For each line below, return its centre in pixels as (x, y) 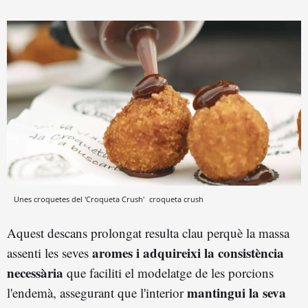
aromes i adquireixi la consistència (188, 253)
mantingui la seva (236, 293)
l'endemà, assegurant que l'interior (97, 293)
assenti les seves (49, 253)
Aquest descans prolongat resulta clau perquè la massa (148, 233)
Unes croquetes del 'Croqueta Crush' (80, 199)
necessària (35, 273)
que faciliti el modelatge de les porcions (168, 273)
